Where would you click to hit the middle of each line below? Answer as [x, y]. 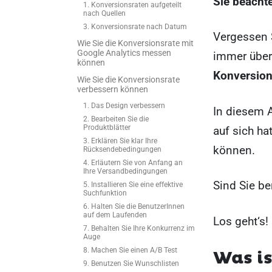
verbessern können [113, 89]
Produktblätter [107, 127]
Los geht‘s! [241, 221]
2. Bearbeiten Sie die [116, 119]
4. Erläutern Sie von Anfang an [133, 163]
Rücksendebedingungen [122, 149]
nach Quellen [104, 13]
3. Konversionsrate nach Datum [135, 27]
